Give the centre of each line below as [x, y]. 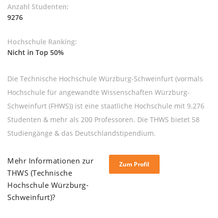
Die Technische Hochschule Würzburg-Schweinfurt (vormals [105, 79]
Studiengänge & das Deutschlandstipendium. [82, 133]
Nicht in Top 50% [36, 53]
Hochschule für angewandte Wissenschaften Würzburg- [99, 92]
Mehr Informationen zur [50, 161]
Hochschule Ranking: [43, 42]
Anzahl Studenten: [39, 7]
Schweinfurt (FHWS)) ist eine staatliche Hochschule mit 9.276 [106, 106]
